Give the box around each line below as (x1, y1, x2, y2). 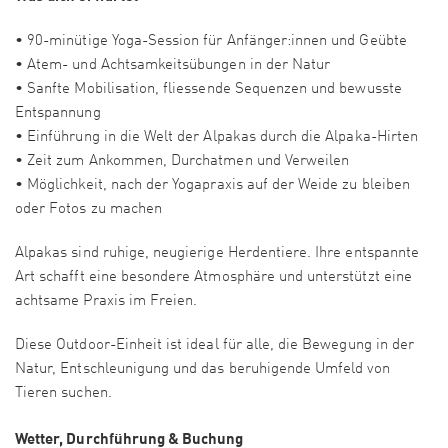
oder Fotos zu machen (15, 202, 163, 218)
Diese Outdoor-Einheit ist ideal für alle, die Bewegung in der (15, 338, 415, 354)
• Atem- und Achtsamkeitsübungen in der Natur (15, 58, 331, 74)
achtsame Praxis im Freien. (15, 294, 198, 310)
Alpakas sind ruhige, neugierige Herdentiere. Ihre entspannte (15, 246, 419, 262)
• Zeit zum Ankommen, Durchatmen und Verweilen (15, 154, 350, 170)
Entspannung (15, 106, 101, 122)
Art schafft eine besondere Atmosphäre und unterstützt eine (15, 270, 412, 286)
